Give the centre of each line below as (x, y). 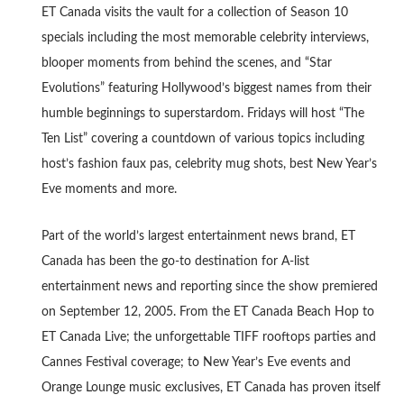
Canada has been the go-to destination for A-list (175, 261)
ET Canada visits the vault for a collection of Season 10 (194, 12)
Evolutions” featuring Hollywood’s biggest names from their (206, 88)
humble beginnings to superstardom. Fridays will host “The (202, 113)
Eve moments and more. (109, 189)
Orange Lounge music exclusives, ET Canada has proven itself (211, 387)
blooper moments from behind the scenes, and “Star (186, 63)
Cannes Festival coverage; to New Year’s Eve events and (196, 362)
